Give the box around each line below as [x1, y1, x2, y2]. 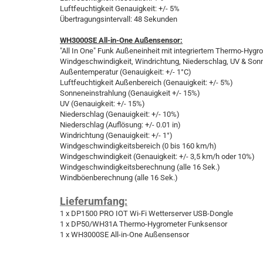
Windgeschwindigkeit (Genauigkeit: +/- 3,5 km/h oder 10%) [60, 152, 255, 161]
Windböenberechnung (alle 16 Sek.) [60, 173, 178, 182]
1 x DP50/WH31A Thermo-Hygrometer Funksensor [60, 220, 227, 228]
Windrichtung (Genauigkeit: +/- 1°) [60, 131, 173, 140]
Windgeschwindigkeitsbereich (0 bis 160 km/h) [60, 141, 217, 150]
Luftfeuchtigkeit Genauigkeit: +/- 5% [60, 4, 180, 13]
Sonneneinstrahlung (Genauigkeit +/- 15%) [60, 89, 200, 97]
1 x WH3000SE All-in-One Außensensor [60, 230, 189, 239]
